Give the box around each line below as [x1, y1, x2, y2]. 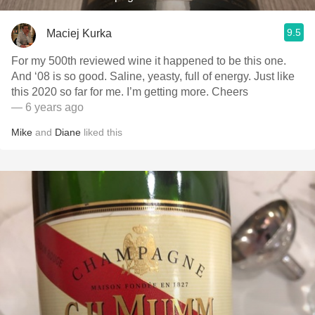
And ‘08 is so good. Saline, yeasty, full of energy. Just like [11, 70, 295, 82]
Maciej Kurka [46, 27, 112, 39]
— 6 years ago [11, 101, 84, 113]
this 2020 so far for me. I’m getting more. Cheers [11, 86, 248, 98]
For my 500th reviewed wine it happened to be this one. [11, 55, 286, 67]
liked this [81, 127, 122, 138]
